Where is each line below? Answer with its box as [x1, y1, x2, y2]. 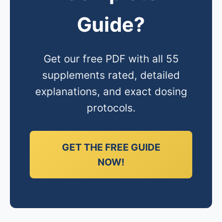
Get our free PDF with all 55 [43, 53, 179, 65]
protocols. [86, 102, 136, 114]
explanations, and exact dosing [35, 85, 187, 98]
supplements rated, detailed [42, 69, 180, 81]
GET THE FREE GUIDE [61, 141, 161, 153]
